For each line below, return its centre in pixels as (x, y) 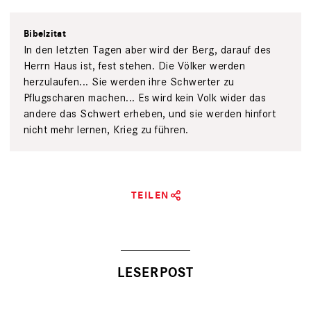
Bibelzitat (45, 34)
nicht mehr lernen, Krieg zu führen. (106, 130)
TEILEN (150, 196)
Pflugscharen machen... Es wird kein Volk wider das (145, 98)
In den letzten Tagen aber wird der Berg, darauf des (148, 50)
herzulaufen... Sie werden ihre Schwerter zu (129, 82)
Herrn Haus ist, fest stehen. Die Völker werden (135, 66)
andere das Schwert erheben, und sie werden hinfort (150, 114)
